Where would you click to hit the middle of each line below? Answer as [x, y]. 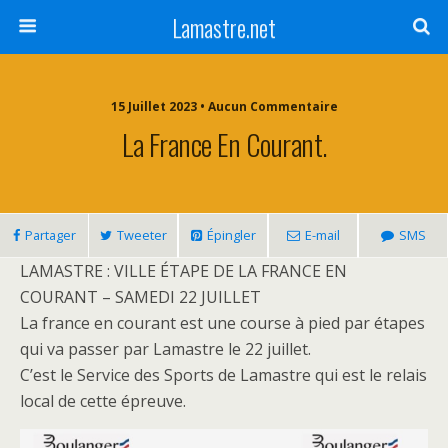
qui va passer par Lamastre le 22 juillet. [165, 349]
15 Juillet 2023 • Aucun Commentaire [224, 106]
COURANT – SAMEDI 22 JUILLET [140, 297]
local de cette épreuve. [103, 401]
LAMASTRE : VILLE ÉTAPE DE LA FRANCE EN [183, 271]
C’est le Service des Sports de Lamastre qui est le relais [223, 375]
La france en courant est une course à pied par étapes [222, 323]
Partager [50, 235]
